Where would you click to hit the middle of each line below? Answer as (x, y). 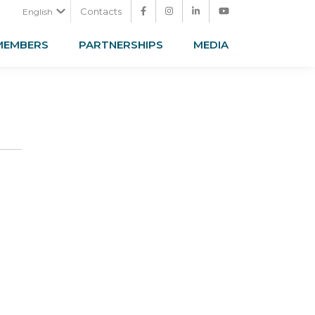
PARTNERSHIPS (121, 45)
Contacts (101, 11)
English (38, 11)
